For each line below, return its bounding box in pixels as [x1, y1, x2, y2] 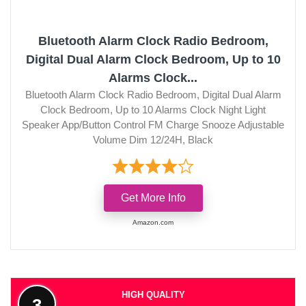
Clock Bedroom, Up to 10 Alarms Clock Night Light [40, 103, 266, 115]
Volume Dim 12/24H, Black [93, 133, 213, 145]
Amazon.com [133, 218, 173, 226]
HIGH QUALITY [121, 289, 185, 300]
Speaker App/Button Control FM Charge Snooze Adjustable [22, 118, 284, 130]
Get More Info [120, 191, 186, 204]
